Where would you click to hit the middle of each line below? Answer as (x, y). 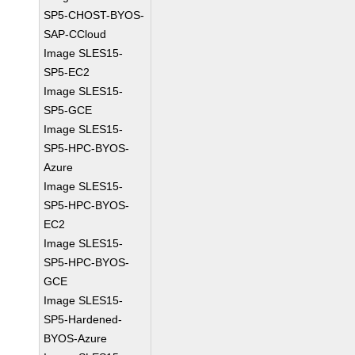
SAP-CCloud (75, 34)
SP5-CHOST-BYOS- (94, 15)
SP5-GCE (68, 110)
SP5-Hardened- (83, 319)
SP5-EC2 (67, 72)
